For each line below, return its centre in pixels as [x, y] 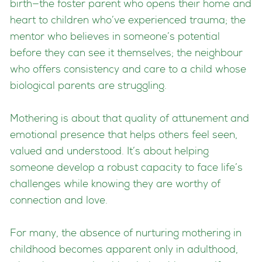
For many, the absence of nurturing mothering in [126, 234]
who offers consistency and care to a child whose [128, 70]
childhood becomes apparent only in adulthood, [124, 250]
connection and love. [59, 201]
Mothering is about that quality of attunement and [130, 119]
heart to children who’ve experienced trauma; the [128, 21]
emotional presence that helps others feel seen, [124, 136]
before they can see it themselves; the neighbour [126, 54]
